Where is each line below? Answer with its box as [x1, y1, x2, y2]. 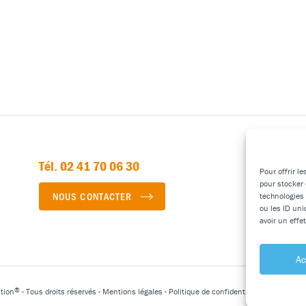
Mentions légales [102, 286, 163, 296]
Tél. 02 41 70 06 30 [38, 157, 139, 174]
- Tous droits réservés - [19, 286, 102, 296]
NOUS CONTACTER [52, 189, 133, 203]
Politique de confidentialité [168, 286, 262, 296]
